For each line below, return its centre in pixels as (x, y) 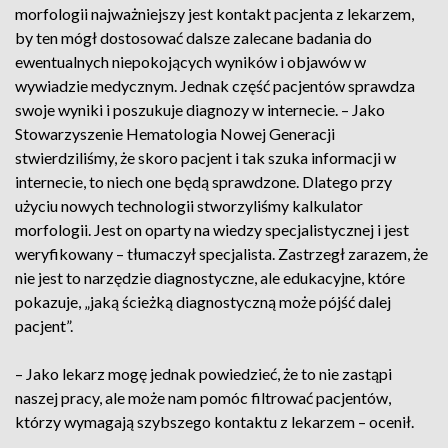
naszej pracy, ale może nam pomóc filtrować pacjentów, (203, 397)
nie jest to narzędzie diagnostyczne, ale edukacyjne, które (210, 277)
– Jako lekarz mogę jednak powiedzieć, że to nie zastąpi (203, 373)
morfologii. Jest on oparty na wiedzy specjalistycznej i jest (212, 229)
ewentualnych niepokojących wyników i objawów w (190, 61)
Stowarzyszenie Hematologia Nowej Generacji (175, 133)
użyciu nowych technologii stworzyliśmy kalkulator (189, 205)
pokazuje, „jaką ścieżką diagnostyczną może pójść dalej (203, 301)
